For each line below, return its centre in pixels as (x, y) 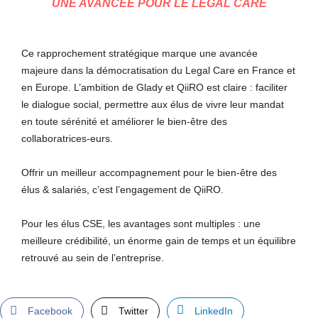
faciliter (272, 87)
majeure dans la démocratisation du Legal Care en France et (158, 70)
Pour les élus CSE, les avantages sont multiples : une (141, 224)
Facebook (50, 311)
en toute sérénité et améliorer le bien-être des (124, 121)
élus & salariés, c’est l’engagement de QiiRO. (122, 190)
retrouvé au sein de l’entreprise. (93, 258)
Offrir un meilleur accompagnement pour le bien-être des (149, 172)
